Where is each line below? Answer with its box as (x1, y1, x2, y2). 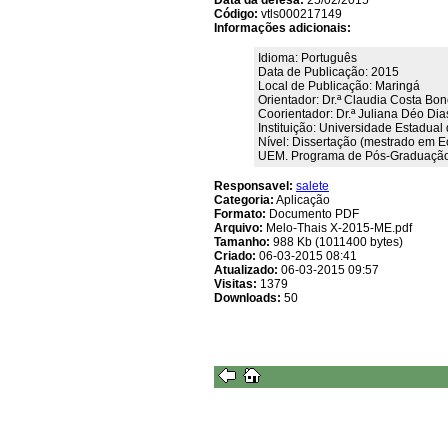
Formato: (214, 207, 266, 222)
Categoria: (214, 193, 274, 208)
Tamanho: (214, 235, 270, 250)
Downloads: (214, 291, 281, 306)
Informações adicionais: (214, 21, 351, 36)
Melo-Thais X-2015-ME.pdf (263, 221, 412, 236)
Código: (214, 7, 258, 22)
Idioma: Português (258, 51, 357, 66)
